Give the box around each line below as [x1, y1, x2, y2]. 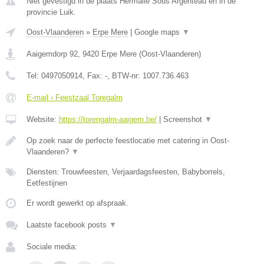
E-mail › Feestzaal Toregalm [27, 93, 123, 102]
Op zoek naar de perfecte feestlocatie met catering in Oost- [27, 136, 229, 145]
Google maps [134, 28, 182, 37]
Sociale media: [27, 242, 77, 251]
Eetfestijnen [27, 179, 67, 187]
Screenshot [163, 115, 204, 124]
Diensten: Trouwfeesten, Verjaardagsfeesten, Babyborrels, [27, 167, 225, 176]
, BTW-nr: [107, 71, 143, 80]
